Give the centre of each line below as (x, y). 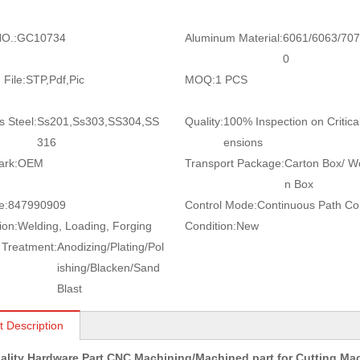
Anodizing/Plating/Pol (110, 247)
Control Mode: (221, 205)
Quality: (204, 121)
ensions (243, 142)
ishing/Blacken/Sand (108, 268)
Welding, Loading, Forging (85, 226)
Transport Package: (234, 163)
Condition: (210, 226)
